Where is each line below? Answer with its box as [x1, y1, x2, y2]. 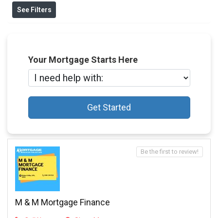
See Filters [17, 6, 52, 14]
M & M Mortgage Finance [15, 197, 110, 208]
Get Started [87, 102, 131, 112]
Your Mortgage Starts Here [28, 54, 138, 65]
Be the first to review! [141, 148, 199, 156]
